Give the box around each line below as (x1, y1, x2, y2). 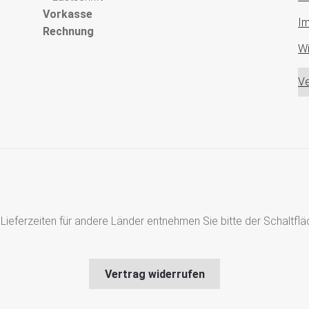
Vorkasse (43, 7, 93, 21)
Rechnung (43, 24, 94, 38)
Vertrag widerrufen (104, 267, 205, 281)
